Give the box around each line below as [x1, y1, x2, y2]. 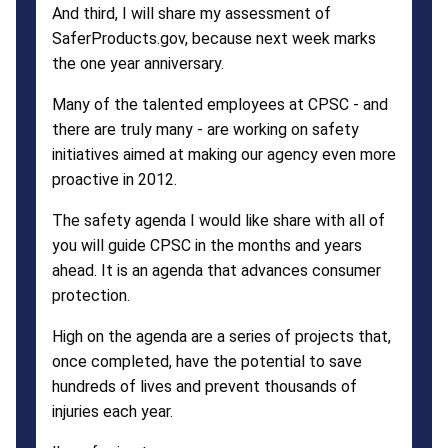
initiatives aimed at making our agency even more [52, 144, 396, 164]
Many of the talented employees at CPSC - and [52, 94, 388, 114]
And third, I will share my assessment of [52, 3, 331, 23]
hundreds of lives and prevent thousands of [52, 376, 357, 396]
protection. [52, 285, 130, 305]
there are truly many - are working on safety [52, 119, 359, 139]
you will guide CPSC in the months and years [52, 235, 362, 255]
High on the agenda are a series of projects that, [52, 326, 391, 346]
